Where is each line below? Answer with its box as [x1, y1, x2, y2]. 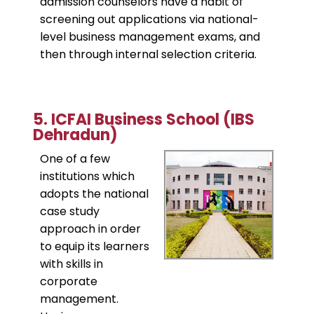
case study [40, 203, 100, 220]
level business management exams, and [40, 29, 260, 46]
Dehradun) [33, 124, 118, 146]
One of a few [40, 151, 110, 168]
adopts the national [40, 186, 149, 203]
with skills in [40, 256, 103, 273]
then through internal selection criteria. [40, 46, 257, 63]
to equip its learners [40, 238, 149, 255]
